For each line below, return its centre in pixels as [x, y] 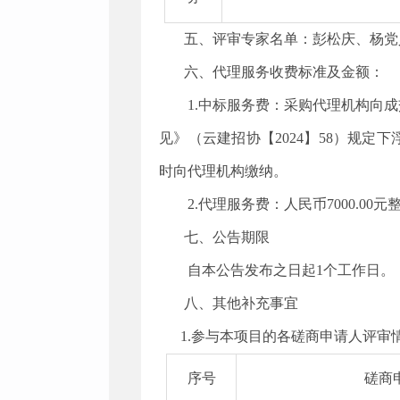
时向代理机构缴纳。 [223, 171]
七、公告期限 [227, 237]
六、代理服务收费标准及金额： [284, 72]
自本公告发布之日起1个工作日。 [291, 270]
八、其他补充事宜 [241, 303]
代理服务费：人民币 [262, 204]
